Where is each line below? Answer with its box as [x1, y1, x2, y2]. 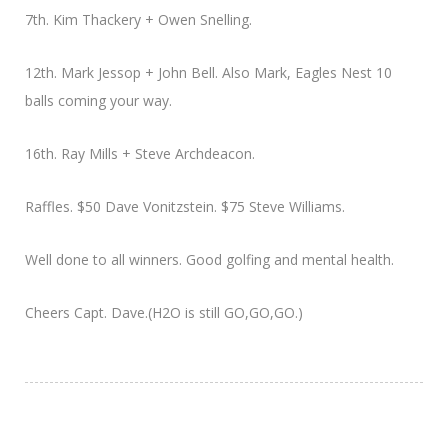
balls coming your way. [25, 90, 172, 110]
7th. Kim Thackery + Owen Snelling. [25, 9, 252, 29]
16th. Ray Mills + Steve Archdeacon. [25, 143, 255, 163]
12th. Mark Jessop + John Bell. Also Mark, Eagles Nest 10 [25, 62, 392, 82]
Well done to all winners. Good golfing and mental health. [25, 249, 394, 269]
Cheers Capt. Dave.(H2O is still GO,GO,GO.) [25, 302, 303, 322]
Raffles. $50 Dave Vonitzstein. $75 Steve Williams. [25, 196, 345, 216]
